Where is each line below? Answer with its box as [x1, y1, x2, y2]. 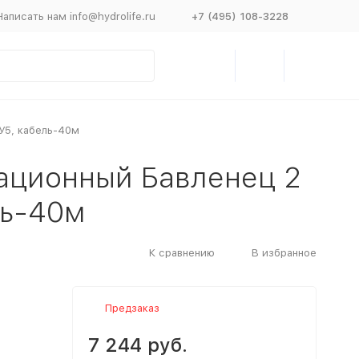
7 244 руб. [87, 333, 188, 357]
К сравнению [148, 246, 215, 259]
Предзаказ [104, 302, 159, 314]
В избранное [251, 246, 317, 259]
